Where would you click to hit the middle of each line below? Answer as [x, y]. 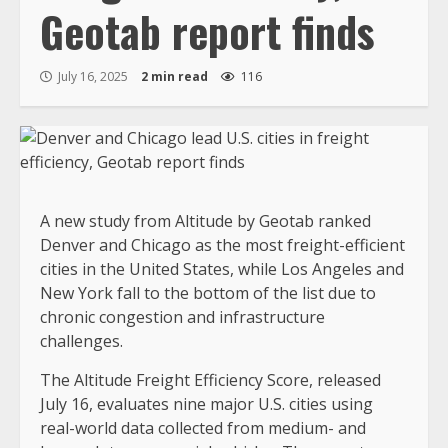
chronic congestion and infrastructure [182, 317]
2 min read [174, 77]
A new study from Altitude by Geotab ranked [205, 221]
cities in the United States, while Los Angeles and [222, 269]
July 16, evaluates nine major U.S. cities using [206, 404]
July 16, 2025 [93, 77]
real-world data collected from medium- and [203, 428]
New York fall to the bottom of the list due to [208, 293]
